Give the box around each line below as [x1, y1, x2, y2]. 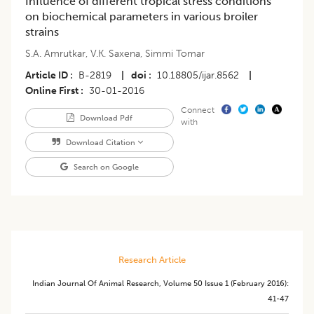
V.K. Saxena [90, 48, 140, 60]
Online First [25, 85, 78, 97]
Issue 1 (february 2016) [205, 278, 287, 289]
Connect [180, 105, 214, 116]
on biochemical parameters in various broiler [25, 10, 258, 24]
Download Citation [64, 137, 138, 148]
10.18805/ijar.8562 [157, 69, 239, 82]
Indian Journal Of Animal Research [32, 278, 159, 289]
